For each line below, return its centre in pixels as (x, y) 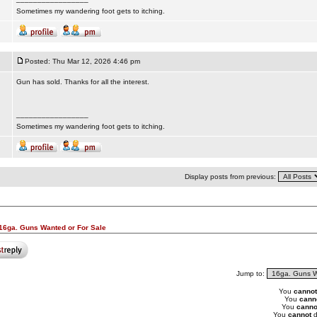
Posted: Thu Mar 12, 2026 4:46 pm (82, 61)
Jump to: (251, 273)
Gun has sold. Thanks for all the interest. (82, 82)
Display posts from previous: (231, 177)
